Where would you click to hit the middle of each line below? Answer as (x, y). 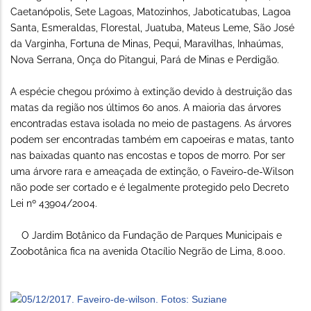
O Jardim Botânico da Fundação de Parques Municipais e (146, 236)
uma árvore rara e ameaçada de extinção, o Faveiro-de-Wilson (152, 172)
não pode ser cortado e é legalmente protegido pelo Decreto (150, 188)
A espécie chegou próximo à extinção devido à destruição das (151, 92)
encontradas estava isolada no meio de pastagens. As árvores (151, 124)
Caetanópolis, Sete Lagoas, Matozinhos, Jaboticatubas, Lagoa (151, 12)
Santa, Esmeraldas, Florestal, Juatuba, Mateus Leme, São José (152, 28)
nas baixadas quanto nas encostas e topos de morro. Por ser (148, 156)
